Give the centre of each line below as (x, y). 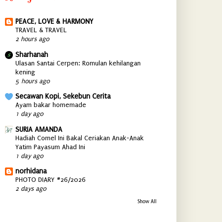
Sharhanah (31, 55)
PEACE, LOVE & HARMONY (54, 22)
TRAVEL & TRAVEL (41, 30)
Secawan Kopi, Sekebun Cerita (63, 96)
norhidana (31, 171)
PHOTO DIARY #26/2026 (50, 180)
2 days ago (30, 189)
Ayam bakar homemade (51, 105)
